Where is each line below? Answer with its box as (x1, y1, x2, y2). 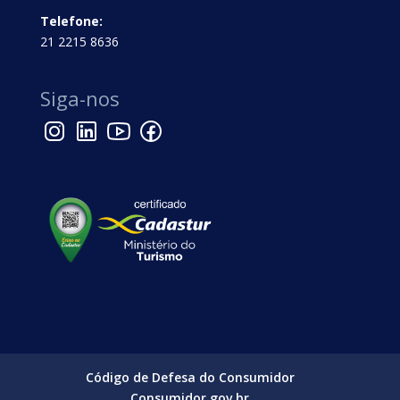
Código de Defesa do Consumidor (85, 368, 295, 386)
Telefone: (39, 12, 103, 29)
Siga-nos (39, 84, 120, 112)
